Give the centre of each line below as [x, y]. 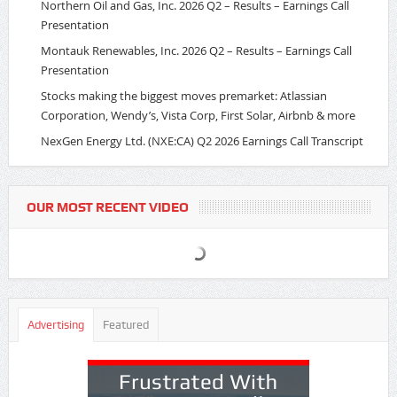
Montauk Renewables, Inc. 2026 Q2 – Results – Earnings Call [196, 50]
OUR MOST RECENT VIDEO [107, 207]
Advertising [55, 324]
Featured [125, 324]
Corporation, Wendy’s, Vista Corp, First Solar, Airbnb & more [198, 115]
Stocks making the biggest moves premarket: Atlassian [183, 95]
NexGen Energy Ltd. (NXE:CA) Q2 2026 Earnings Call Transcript [202, 140]
